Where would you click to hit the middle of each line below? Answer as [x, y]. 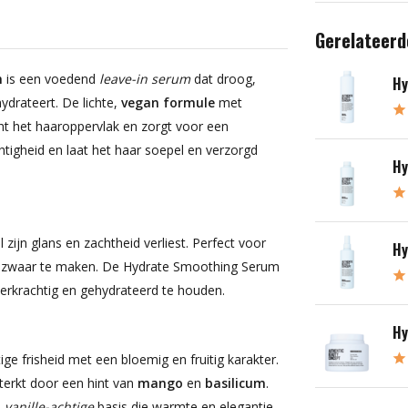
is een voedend [51, 79]
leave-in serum [145, 79]
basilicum [235, 383]
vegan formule [168, 102]
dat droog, [223, 79]
